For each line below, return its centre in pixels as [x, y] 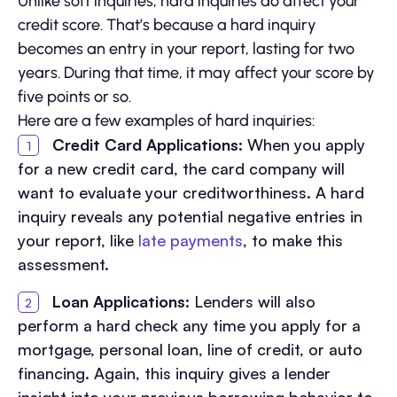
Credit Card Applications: [145, 144]
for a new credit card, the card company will [181, 168]
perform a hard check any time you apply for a [189, 325]
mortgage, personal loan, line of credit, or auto [190, 349]
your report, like [78, 240]
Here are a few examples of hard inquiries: [166, 120]
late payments [191, 240]
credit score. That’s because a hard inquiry [167, 24]
